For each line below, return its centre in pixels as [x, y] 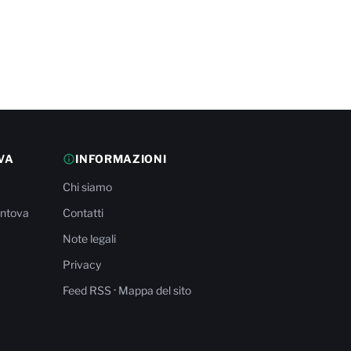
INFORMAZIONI [121, 159]
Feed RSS [87, 290]
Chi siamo [88, 187]
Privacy [82, 264]
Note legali [90, 239]
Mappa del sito [155, 290]
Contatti [83, 213]
